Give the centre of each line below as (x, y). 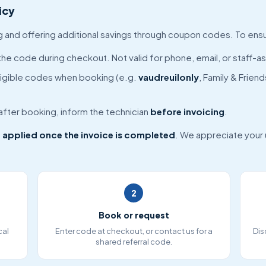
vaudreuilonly (168, 77)
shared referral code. (134, 242)
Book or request (134, 215)
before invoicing (187, 111)
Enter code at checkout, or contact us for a (134, 231)
